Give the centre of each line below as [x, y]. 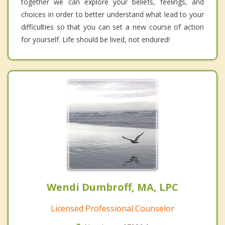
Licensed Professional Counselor [113, 208]
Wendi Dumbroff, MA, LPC [113, 187]
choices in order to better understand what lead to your [113, 14]
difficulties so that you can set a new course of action [113, 27]
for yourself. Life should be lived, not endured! [95, 39]
